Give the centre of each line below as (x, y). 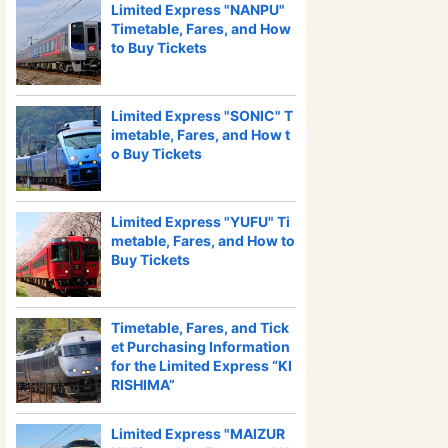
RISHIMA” (143, 384)
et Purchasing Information (200, 346)
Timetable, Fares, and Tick (200, 327)
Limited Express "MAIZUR (198, 433)
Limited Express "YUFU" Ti (200, 221)
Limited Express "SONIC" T (202, 115)
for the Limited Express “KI (201, 365)
